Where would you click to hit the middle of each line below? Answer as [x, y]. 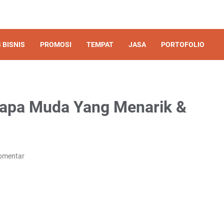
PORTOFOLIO [183, 44]
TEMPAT [100, 44]
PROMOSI [56, 44]
